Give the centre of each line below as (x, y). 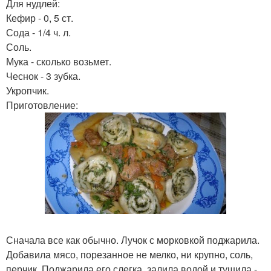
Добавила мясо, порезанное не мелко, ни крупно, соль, (129, 254)
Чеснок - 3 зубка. (43, 76)
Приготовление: (42, 105)
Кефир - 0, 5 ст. (40, 18)
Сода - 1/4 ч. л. (38, 32)
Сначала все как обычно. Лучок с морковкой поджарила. (133, 240)
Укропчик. (28, 90)
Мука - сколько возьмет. (59, 61)
